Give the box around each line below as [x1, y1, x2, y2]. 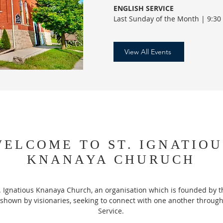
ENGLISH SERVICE [113, 3, 174, 13]
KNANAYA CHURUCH [26, 152, 196, 167]
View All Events [124, 47, 171, 56]
